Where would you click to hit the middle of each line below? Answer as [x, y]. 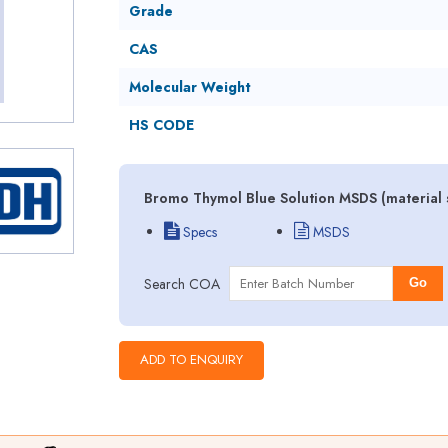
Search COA [181, 283]
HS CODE [161, 125]
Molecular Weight [189, 87]
